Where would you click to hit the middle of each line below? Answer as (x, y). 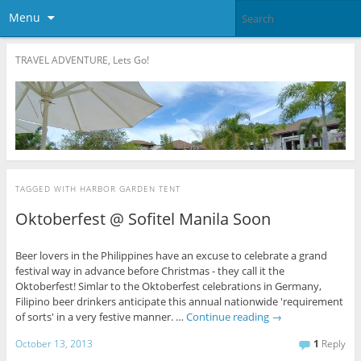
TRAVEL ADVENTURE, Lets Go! (82, 60)
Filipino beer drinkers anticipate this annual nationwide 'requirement (179, 301)
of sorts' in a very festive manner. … (100, 316)
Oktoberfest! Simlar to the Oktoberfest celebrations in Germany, (168, 286)
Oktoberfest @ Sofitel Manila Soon (143, 218)
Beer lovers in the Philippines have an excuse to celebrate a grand (171, 255)
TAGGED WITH (47, 188)
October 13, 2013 (54, 344)
